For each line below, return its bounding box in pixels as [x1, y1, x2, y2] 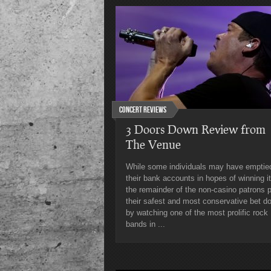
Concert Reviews [119, 105, 166, 115]
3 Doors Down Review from [126, 122, 266, 136]
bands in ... [126, 220, 165, 229]
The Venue [126, 137, 181, 151]
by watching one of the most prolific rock [126, 208, 268, 217]
